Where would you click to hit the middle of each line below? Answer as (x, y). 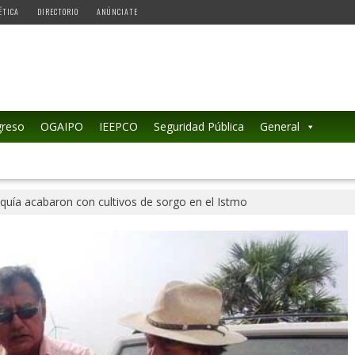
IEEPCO (118, 126)
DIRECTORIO (57, 11)
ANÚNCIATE (117, 11)
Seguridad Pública (198, 126)
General (279, 126)
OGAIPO (61, 126)
